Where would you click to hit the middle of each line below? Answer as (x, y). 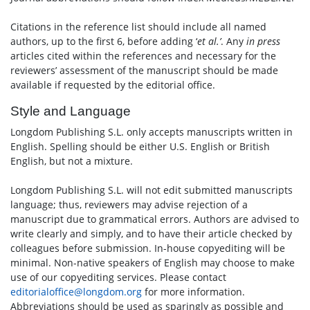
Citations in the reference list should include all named (138, 27)
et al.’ (209, 41)
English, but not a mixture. (72, 161)
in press (263, 41)
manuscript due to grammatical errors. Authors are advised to (155, 219)
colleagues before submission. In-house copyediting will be (148, 248)
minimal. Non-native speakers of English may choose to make (153, 263)
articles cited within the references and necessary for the (143, 56)
